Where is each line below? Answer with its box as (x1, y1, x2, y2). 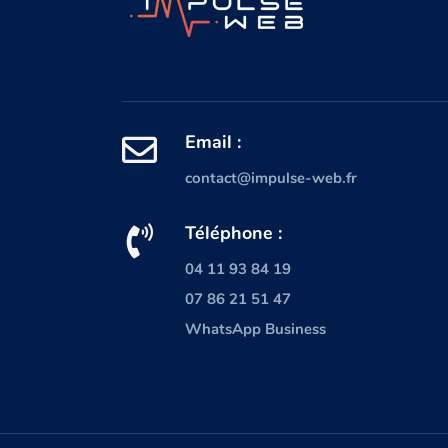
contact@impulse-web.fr (184, 168, 357, 189)
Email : (184, 130, 241, 155)
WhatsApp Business (184, 319, 326, 340)
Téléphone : (184, 221, 282, 246)
